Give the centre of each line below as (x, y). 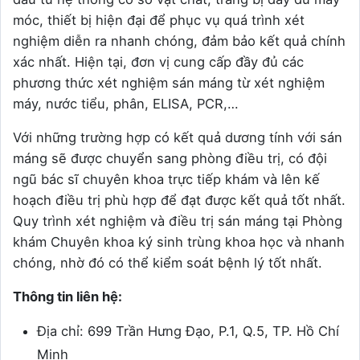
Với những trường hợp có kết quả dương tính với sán (178, 137)
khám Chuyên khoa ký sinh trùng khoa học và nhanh (179, 241)
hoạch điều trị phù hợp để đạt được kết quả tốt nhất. (179, 200)
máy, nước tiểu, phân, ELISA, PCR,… (126, 103)
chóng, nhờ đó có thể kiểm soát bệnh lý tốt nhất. (168, 262)
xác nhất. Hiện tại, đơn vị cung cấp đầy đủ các (158, 61)
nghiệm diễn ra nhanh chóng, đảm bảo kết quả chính (179, 41)
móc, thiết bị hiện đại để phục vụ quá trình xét (159, 20)
